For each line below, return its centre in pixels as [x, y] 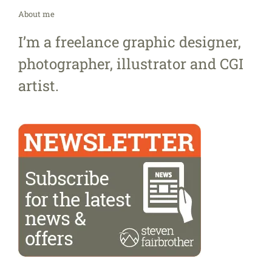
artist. [39, 85]
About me [36, 14]
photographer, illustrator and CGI [131, 63]
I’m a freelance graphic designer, [130, 42]
